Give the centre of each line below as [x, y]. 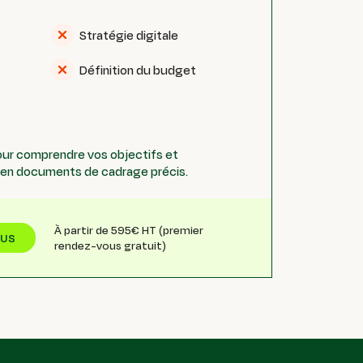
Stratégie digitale [129, 34]
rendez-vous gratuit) [110, 245]
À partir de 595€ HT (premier [128, 230]
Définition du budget [138, 69]
